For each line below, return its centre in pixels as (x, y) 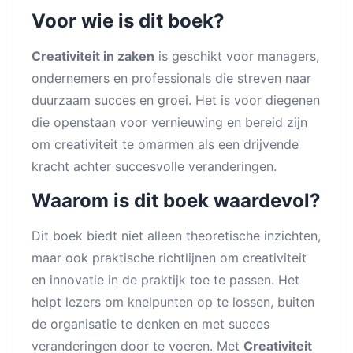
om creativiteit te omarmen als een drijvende (165, 145)
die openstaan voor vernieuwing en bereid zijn (169, 123)
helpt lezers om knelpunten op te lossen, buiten (173, 302)
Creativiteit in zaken (93, 56)
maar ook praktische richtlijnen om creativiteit (169, 258)
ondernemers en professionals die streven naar (171, 78)
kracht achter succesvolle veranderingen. (154, 167)
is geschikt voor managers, (237, 56)
